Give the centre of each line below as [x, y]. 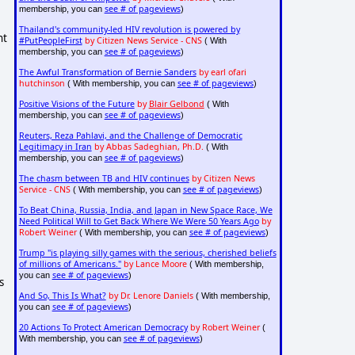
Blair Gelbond [176, 103]
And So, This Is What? [62, 295]
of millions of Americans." [70, 263]
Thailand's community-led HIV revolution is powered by [129, 29]
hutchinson [42, 83]
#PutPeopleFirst [50, 40]
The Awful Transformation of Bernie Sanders [107, 72]
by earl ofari [222, 72]
